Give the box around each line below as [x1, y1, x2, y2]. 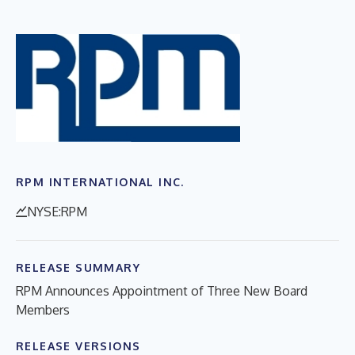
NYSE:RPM [27, 203, 87, 219]
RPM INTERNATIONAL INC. [16, 174, 185, 189]
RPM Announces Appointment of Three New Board [16, 282, 307, 299]
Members [16, 301, 70, 318]
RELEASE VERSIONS [16, 338, 141, 353]
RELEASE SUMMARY [16, 260, 140, 274]
